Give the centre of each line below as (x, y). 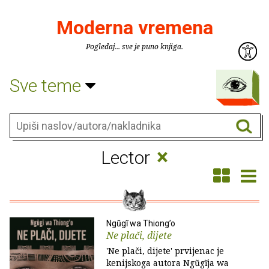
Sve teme (47, 85)
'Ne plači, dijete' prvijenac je (165, 251)
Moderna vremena (134, 28)
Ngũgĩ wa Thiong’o (141, 223)
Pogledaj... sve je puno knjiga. (134, 47)
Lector (128, 158)
